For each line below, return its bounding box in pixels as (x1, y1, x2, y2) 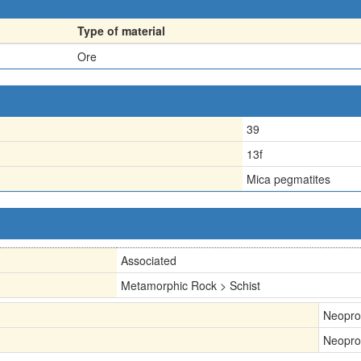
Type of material (77, 23, 165, 39)
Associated (121, 252, 176, 268)
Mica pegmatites (247, 171, 330, 187)
